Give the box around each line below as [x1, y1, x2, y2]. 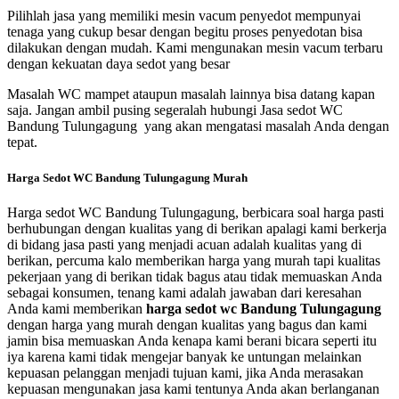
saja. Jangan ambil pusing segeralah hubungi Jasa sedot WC [7, 102, 343, 118]
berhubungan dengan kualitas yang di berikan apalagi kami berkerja [7, 220, 387, 236]
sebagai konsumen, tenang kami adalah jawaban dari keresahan [7, 284, 362, 300]
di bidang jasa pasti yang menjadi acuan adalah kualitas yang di [7, 236, 362, 252]
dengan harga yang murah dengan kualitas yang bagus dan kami [7, 316, 367, 332]
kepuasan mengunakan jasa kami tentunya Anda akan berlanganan [7, 380, 379, 396]
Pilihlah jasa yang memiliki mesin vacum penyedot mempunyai [7, 8, 361, 24]
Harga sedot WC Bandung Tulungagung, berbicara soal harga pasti [7, 204, 384, 220]
